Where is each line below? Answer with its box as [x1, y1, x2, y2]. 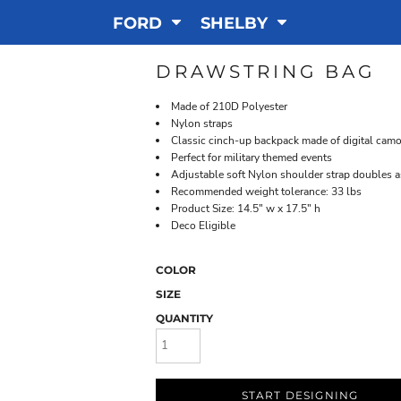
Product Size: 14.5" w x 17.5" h [171, 201, 320, 216]
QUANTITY [156, 311, 213, 325]
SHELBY [200, 13, 272, 33]
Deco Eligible [171, 218, 235, 233]
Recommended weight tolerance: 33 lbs [171, 184, 362, 199]
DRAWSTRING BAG [156, 61, 375, 82]
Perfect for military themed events [171, 150, 332, 165]
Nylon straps [171, 116, 233, 131]
